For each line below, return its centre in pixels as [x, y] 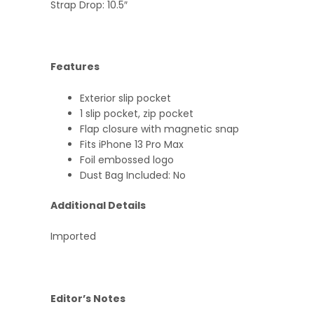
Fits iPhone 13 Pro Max [132, 144]
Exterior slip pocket [125, 98]
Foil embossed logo [127, 159]
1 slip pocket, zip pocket [137, 113]
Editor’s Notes [88, 298]
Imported [73, 237]
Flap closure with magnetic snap [159, 129]
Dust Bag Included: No [133, 175]
